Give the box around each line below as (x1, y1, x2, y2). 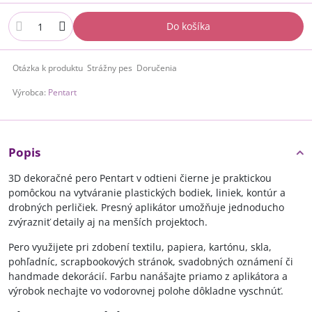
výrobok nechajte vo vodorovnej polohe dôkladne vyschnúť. (8, 284, 283, 297)
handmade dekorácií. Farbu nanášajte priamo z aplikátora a (8, 270, 288, 283)
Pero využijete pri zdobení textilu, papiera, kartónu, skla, (8, 240, 272, 253)
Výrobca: (13, 86, 48, 98)
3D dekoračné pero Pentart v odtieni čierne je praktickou (8, 171, 272, 185)
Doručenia (136, 62, 177, 74)
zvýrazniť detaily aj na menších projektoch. (8, 215, 208, 228)
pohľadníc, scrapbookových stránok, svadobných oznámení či (8, 255, 293, 268)
